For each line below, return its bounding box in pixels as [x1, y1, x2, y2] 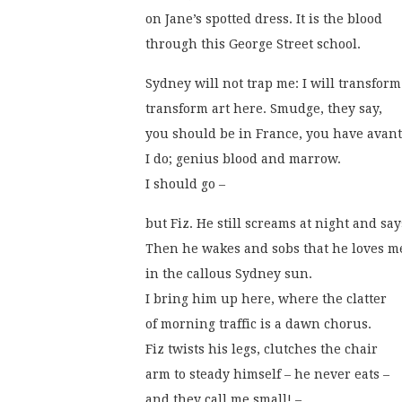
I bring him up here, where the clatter [145, 292, 387, 307]
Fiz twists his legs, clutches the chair [145, 342, 378, 357]
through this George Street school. [145, 37, 364, 52]
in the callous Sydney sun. [145, 267, 312, 282]
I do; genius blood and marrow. [145, 152, 341, 167]
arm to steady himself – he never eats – [145, 367, 389, 382]
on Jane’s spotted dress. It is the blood [145, 12, 382, 27]
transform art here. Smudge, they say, [145, 101, 382, 117]
